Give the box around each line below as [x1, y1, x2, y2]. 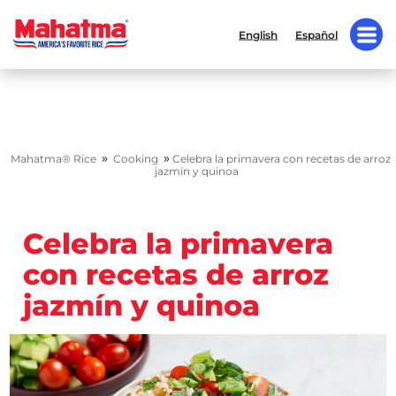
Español [295, 27, 338, 42]
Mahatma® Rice [11, 152, 96, 165]
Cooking [113, 152, 158, 165]
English [239, 27, 278, 42]
